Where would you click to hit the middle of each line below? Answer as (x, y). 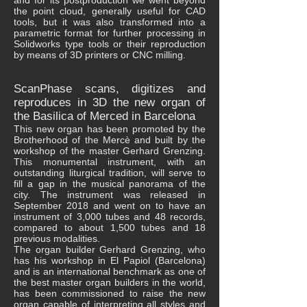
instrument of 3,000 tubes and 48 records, (110, 217)
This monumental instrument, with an (110, 162)
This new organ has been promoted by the (110, 129)
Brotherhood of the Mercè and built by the (110, 140)
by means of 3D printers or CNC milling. (100, 55)
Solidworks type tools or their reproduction (110, 44)
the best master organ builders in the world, (110, 282)
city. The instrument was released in (110, 195)
